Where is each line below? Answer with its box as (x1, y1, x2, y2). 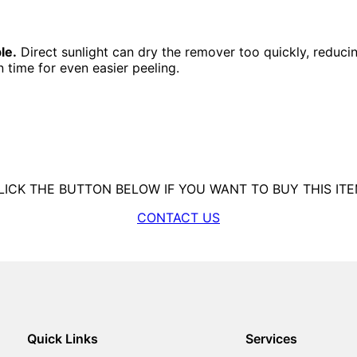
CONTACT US (137, 209, 220, 226)
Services (245, 331, 298, 347)
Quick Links (27, 331, 99, 347)
